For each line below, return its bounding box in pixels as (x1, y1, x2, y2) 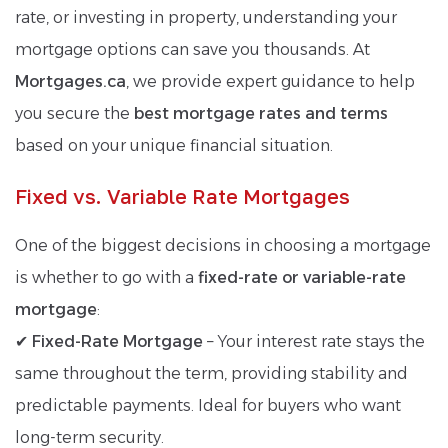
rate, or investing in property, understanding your (15, 7, 397, 27)
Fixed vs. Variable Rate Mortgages (15, 183, 350, 208)
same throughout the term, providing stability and (15, 363, 408, 383)
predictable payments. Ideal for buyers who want (15, 395, 401, 415)
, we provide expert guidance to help (126, 71, 415, 91)
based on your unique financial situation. (15, 135, 333, 155)
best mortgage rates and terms (134, 103, 388, 123)
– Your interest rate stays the (203, 331, 425, 351)
